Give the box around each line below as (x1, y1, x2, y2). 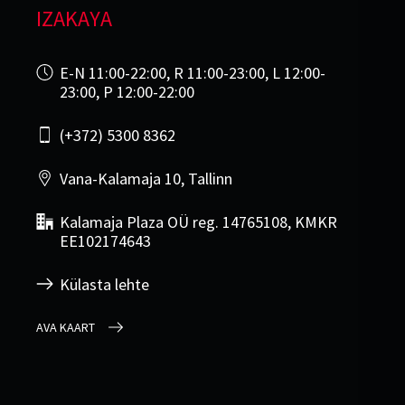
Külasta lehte (60, 273, 149, 295)
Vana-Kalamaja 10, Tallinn (60, 167, 232, 189)
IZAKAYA (36, 4, 112, 33)
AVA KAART (36, 318, 95, 335)
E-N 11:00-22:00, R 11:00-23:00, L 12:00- (60, 61, 325, 83)
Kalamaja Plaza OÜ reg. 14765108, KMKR (60, 211, 337, 232)
